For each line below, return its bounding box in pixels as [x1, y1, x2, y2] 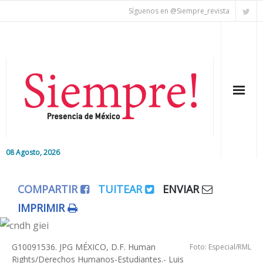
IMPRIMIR [18, 201, 68, 215]
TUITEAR [98, 182, 145, 196]
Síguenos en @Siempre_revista [129, 6, 230, 16]
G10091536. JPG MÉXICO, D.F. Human [12, 241, 156, 252]
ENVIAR [163, 182, 202, 196]
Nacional [23, 224, 62, 237]
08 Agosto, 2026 [6, 147, 60, 157]
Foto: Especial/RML [190, 242, 251, 252]
